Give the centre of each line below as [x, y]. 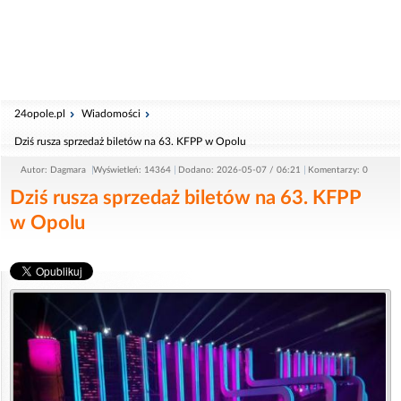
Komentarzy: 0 [338, 170]
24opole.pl [40, 114]
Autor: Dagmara [55, 170]
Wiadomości [111, 114]
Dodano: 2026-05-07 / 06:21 [239, 170]
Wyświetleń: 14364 [132, 170]
